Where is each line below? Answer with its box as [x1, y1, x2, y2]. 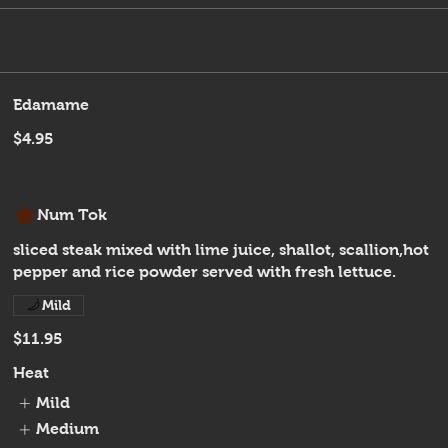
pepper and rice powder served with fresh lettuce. [13, 262, 397, 280]
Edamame [13, 95, 90, 113]
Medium [35, 420, 99, 438]
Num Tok [37, 205, 108, 223]
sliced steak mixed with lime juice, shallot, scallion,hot [13, 240, 430, 258]
